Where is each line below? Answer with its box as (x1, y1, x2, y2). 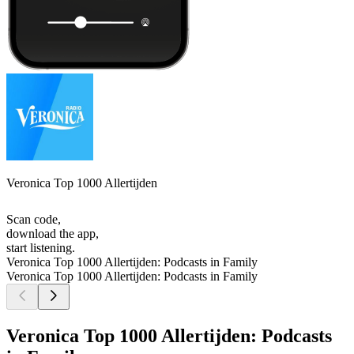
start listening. (6, 241, 75, 255)
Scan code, (6, 213, 61, 227)
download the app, (6, 227, 99, 241)
